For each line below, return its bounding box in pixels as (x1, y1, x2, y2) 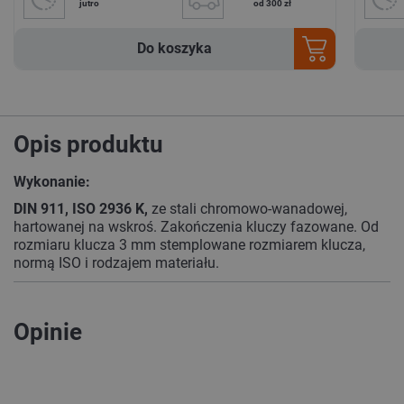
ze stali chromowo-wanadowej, (148, 199, 347, 217)
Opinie (30, 317, 82, 345)
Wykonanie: (14, 172, 90, 190)
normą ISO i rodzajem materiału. (14, 253, 219, 271)
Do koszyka (137, 39, 213, 57)
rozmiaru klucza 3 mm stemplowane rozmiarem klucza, (14, 235, 365, 253)
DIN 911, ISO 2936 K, (14, 199, 148, 217)
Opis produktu (30, 130, 163, 158)
